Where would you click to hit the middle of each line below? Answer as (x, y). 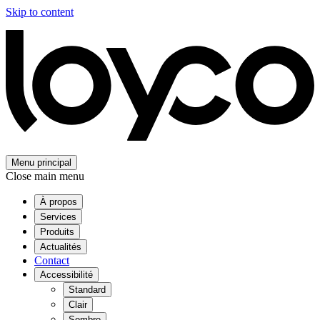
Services (58, 216)
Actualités (61, 246)
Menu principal (41, 162)
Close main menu (45, 176)
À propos (59, 201)
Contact (52, 260)
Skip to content (40, 12)
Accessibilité (66, 274)
